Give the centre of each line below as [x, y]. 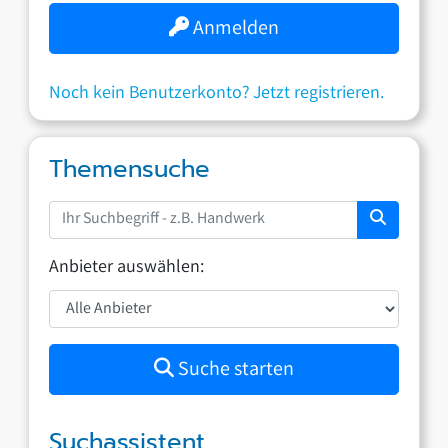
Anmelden [234, 29]
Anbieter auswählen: [127, 267]
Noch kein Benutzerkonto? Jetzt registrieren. [217, 93]
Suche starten [234, 370]
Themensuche [130, 168]
